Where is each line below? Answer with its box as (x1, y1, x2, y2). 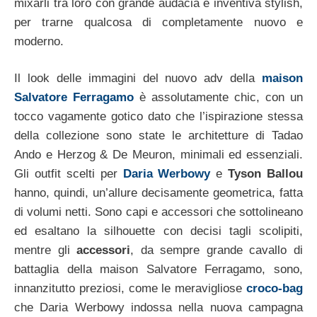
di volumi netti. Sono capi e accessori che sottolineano (14, 205, 303, 219)
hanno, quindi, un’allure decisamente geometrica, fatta (14, 186, 303, 200)
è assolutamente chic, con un (134, 91, 303, 105)
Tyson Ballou (228, 167, 303, 181)
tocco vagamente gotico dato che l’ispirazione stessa (14, 110, 303, 124)
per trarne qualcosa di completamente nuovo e (14, 15, 303, 29)
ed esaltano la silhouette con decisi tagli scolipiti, (14, 224, 303, 238)
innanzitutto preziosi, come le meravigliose (14, 282, 246, 296)
